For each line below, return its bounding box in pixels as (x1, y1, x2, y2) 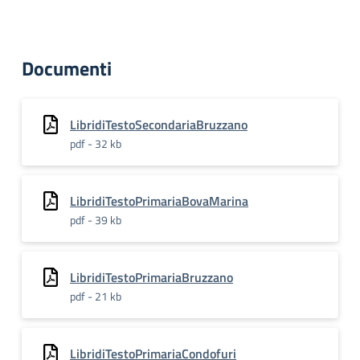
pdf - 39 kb (70, 211, 121, 228)
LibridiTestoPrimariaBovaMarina (70, 191, 248, 211)
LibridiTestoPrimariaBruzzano (70, 268, 233, 287)
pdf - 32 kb (70, 135, 121, 152)
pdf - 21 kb (70, 288, 121, 305)
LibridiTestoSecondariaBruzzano (70, 115, 247, 134)
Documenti (22, 54, 112, 83)
